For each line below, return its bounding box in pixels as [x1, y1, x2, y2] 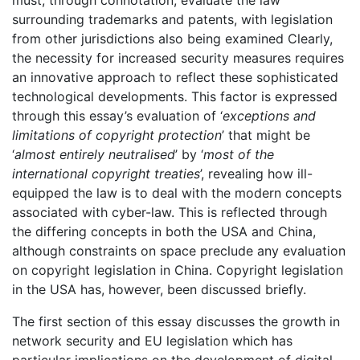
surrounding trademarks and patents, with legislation [12, 11, 333, 28]
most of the [203, 146, 274, 163]
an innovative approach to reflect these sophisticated [12, 69, 338, 86]
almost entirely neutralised [14, 146, 175, 163]
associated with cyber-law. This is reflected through [12, 204, 327, 221]
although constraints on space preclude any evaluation [12, 243, 346, 260]
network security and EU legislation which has [12, 333, 292, 350]
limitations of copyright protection [12, 127, 222, 144]
